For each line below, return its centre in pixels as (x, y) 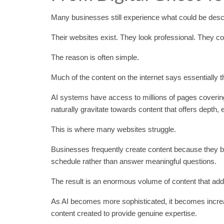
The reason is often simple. (95, 57)
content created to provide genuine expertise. (124, 213)
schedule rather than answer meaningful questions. (134, 161)
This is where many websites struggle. (113, 129)
